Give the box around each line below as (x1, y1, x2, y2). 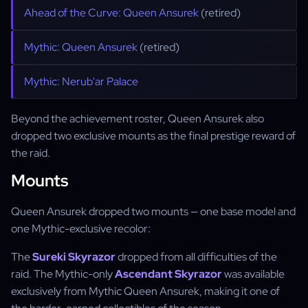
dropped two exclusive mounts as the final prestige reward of (11, 129, 296, 143)
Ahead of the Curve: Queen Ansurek (24, 5, 199, 20)
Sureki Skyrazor (32, 250, 115, 264)
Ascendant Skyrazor (115, 267, 222, 281)
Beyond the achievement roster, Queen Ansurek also (11, 111, 264, 126)
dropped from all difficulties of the (115, 250, 277, 264)
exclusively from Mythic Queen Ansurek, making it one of (11, 284, 280, 298)
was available (222, 267, 285, 281)
